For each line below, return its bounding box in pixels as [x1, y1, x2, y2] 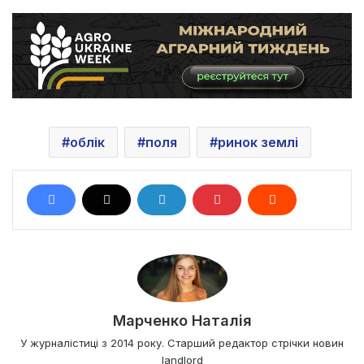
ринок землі [218, 133, 298, 150]
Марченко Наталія [112, 312, 252, 330]
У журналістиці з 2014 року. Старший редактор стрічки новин [20, 336, 344, 350]
